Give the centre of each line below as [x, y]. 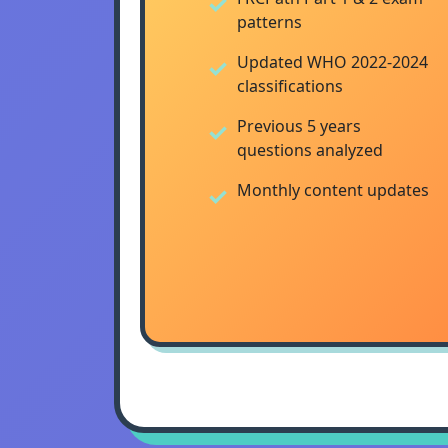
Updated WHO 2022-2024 [332, 62]
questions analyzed [310, 150]
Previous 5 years [299, 126]
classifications [290, 86]
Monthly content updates [333, 190]
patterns [269, 22]
